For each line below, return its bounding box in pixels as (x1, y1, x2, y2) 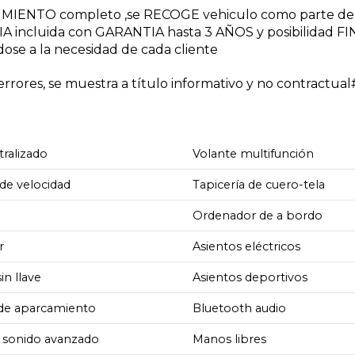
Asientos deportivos (193, 269, 308, 284)
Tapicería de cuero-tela (193, 177, 326, 192)
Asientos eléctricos (193, 239, 301, 254)
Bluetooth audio (193, 300, 287, 315)
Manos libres (193, 331, 267, 346)
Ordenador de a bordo (193, 208, 323, 223)
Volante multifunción (193, 146, 315, 161)
